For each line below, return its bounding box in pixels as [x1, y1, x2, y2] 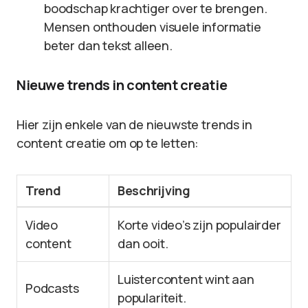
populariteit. [118, 289, 186, 306]
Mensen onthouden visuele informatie [44, 19, 261, 35]
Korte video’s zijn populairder [118, 217, 281, 233]
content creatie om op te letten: [16, 135, 199, 151]
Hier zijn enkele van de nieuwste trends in [16, 116, 252, 133]
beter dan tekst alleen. [44, 37, 173, 54]
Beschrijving [118, 182, 190, 199]
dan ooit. [118, 235, 168, 252]
